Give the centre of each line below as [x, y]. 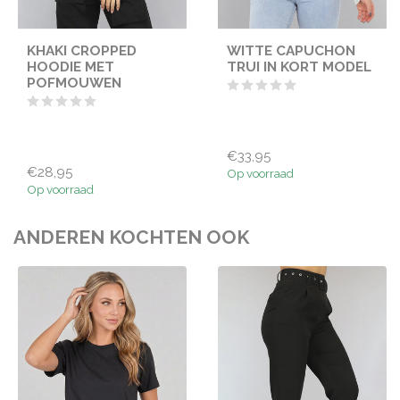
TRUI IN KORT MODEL [299, 67]
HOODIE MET [71, 67]
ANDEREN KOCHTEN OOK [131, 237]
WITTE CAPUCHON [291, 50]
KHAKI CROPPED [82, 50]
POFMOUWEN [74, 83]
